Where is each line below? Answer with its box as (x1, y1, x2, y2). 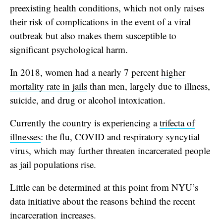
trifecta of (160, 116, 195, 129)
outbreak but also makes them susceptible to (10, 29, 176, 42)
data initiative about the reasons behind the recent (10, 194, 195, 207)
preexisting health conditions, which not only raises (10, 1, 204, 14)
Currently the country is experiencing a (10, 116, 160, 129)
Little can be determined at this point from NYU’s (10, 180, 198, 193)
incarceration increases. (10, 208, 96, 221)
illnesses (10, 130, 41, 143)
